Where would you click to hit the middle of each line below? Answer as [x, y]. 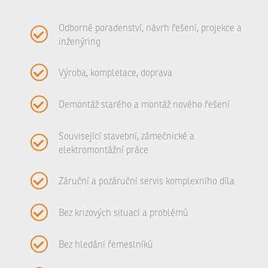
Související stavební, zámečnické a [127, 136]
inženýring [80, 42]
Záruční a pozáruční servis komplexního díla [147, 181]
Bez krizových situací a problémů [124, 213]
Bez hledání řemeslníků [106, 244]
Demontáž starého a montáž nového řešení [144, 104]
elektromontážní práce [104, 150]
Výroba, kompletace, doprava [116, 73]
